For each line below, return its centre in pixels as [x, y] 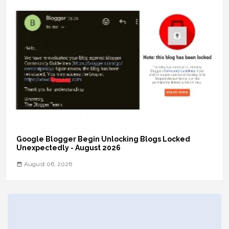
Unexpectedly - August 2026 [68, 147]
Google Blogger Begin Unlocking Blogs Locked [103, 139]
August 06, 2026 [48, 164]
